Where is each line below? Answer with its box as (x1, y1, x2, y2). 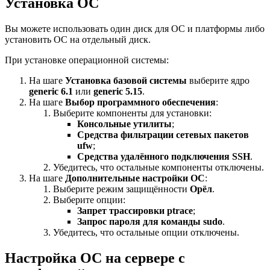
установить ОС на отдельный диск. (5, 34, 151, 45)
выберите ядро (187, 75, 250, 86)
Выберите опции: (53, 195, 125, 206)
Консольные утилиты (77, 119, 172, 130)
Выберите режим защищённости (53, 184, 190, 195)
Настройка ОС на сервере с (5, 250, 185, 266)
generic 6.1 (29, 86, 73, 97)
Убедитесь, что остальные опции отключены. (53, 227, 239, 238)
